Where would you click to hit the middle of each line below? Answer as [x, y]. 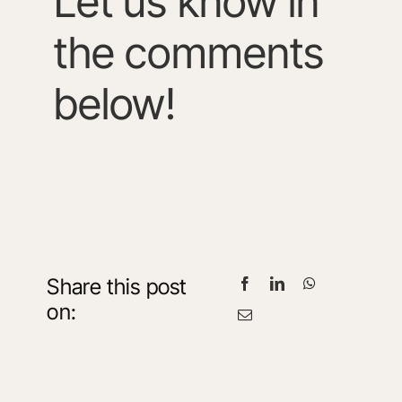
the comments [189, 52]
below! [115, 103]
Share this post [117, 287]
